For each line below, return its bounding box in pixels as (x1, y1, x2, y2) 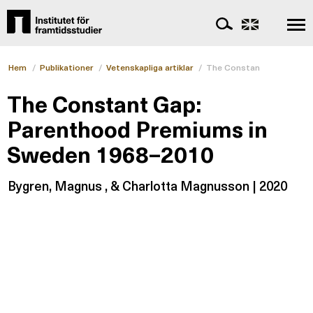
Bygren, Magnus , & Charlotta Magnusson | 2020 (8, 175, 287, 195)
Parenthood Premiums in (7, 111, 268, 145)
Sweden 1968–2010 (7, 136, 214, 170)
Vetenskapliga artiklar (106, 60, 193, 73)
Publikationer (40, 60, 93, 73)
